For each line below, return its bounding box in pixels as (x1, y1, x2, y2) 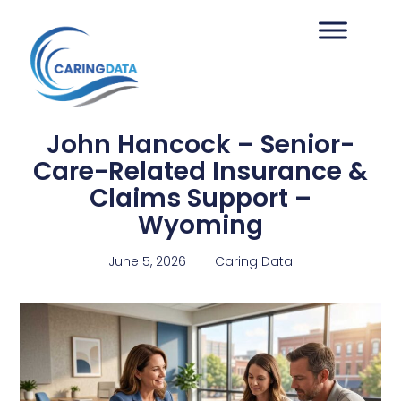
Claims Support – (90, 181, 311, 216)
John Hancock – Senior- (47, 127, 354, 162)
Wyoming (138, 208, 263, 243)
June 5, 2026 (108, 252, 186, 270)
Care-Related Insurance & (33, 154, 368, 189)
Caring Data (215, 252, 293, 270)
